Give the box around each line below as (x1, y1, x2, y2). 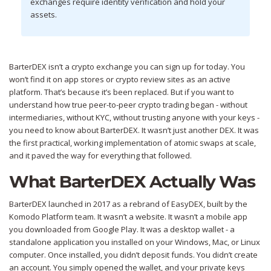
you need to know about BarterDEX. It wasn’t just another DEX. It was (9, 125, 259, 136)
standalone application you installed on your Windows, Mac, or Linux (9, 237, 260, 248)
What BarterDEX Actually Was (9, 171, 255, 192)
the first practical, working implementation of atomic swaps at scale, (9, 137, 256, 149)
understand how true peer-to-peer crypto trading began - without (9, 99, 247, 111)
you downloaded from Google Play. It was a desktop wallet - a (9, 224, 235, 235)
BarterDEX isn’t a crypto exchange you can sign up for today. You (9, 61, 245, 73)
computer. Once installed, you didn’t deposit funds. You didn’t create (9, 249, 258, 261)
